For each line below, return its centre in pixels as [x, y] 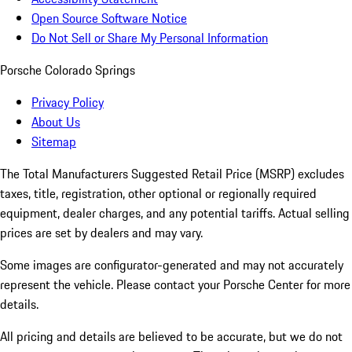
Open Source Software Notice [109, 18]
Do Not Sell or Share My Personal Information [150, 38]
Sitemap [54, 142]
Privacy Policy [68, 103]
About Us [56, 122]
